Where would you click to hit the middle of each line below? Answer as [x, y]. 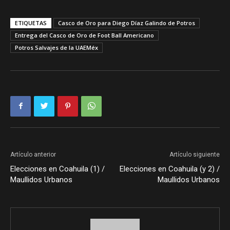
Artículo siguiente [195, 154]
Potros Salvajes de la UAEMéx [56, 47]
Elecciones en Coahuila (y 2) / [170, 169]
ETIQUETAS [31, 23]
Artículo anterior [33, 154]
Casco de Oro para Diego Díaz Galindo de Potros [127, 23]
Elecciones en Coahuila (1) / [57, 169]
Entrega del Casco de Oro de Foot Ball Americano [84, 35]
